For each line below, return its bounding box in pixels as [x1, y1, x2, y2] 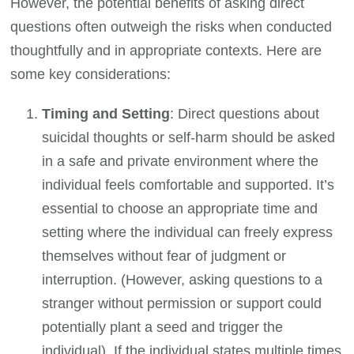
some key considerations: [10, 66, 171, 83]
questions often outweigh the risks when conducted [10, 19, 333, 36]
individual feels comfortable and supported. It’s [42, 177, 335, 194]
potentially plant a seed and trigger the [42, 319, 284, 336]
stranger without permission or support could [42, 296, 322, 312]
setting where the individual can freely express [42, 224, 333, 241]
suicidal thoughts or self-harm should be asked [42, 130, 336, 146]
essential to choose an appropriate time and [42, 201, 318, 217]
